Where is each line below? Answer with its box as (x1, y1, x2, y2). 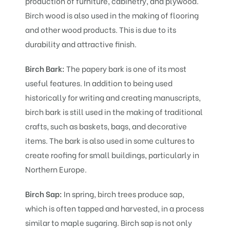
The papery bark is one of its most (66, 62, 187, 74)
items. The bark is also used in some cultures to (25, 134, 195, 146)
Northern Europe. (25, 163, 89, 175)
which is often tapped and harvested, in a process (25, 202, 204, 214)
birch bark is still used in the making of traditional (25, 105, 203, 117)
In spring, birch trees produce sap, (64, 187, 185, 199)
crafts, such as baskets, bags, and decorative (25, 120, 187, 131)
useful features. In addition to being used (25, 76, 173, 88)
